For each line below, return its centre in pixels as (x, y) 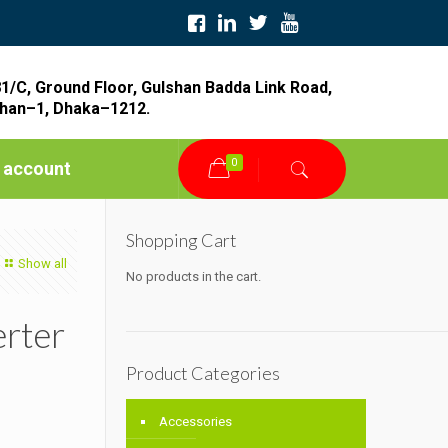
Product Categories (203, 373)
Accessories (196, 422)
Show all (43, 264)
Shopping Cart (182, 240)
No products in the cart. (194, 277)
